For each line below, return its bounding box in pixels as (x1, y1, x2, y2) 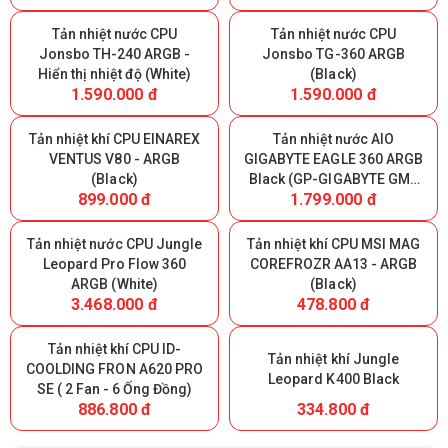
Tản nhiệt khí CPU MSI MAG (246, 235, 421, 252)
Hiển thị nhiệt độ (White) (37, 65, 192, 82)
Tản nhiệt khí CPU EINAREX (28, 130, 201, 147)
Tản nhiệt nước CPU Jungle (27, 235, 202, 252)
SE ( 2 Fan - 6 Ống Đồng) (36, 380, 193, 397)
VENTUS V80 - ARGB (49, 150, 180, 167)
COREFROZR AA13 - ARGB (249, 255, 418, 272)
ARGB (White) (71, 275, 158, 292)
